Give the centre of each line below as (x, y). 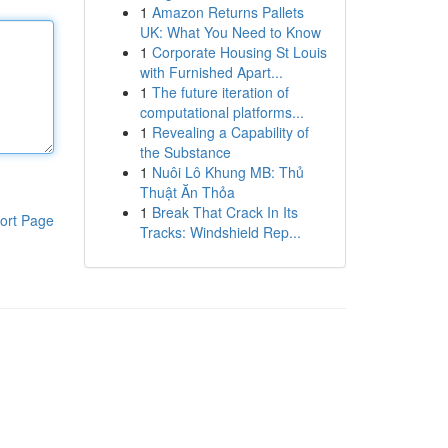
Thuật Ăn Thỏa (187, 192)
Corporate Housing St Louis (239, 52)
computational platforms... (221, 112)
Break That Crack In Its (224, 212)
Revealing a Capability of (230, 132)
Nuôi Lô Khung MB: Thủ (227, 172)
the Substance (185, 152)
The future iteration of (220, 92)
